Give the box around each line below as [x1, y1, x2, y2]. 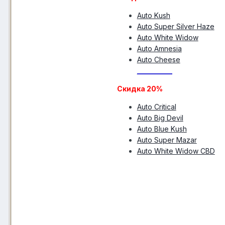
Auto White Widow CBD [137, 146, 215, 155]
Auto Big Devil [137, 113, 183, 122]
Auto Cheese [137, 55, 180, 64]
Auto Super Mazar [137, 135, 197, 144]
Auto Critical [137, 102, 176, 111]
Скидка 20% [117, 84, 163, 93]
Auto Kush [137, 11, 170, 20]
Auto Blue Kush [137, 124, 187, 133]
